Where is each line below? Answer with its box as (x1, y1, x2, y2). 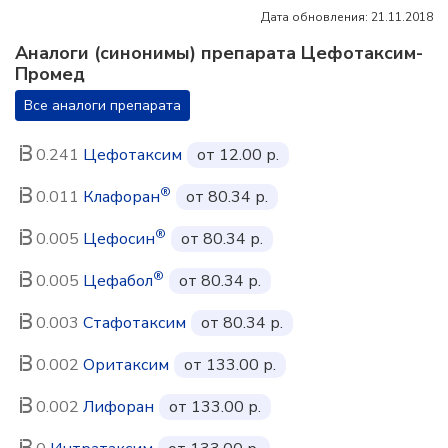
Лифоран (83, 396, 154, 418)
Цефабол (83, 270, 153, 292)
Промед (15, 62, 85, 86)
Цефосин (83, 228, 155, 250)
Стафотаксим (83, 312, 186, 334)
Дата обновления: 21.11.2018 (261, 9, 433, 25)
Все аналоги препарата (24, 96, 181, 115)
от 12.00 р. (197, 144, 279, 166)
